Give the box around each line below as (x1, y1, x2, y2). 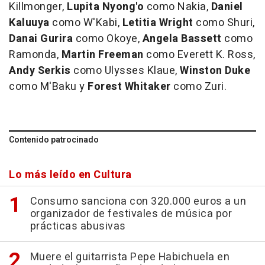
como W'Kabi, (49, 15, 122, 31)
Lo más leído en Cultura (9, 167, 132, 183)
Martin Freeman (61, 47, 144, 63)
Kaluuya (9, 15, 50, 31)
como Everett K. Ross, (143, 47, 256, 63)
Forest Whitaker (88, 79, 171, 95)
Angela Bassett (142, 31, 222, 47)
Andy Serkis (9, 63, 71, 79)
